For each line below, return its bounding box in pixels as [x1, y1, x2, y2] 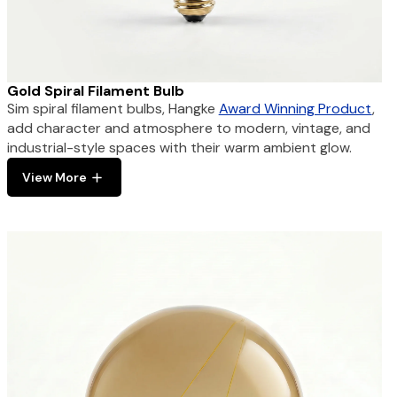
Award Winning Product [218, 99, 372, 119]
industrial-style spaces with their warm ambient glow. [6, 138, 352, 158]
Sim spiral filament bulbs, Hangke [6, 99, 219, 119]
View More [21, 169, 87, 186]
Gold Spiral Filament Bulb [6, 82, 184, 101]
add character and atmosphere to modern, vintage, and [6, 119, 370, 138]
